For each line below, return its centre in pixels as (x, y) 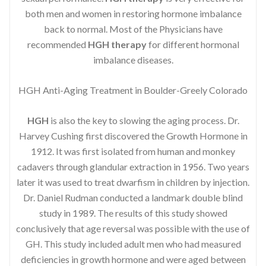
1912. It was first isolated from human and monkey (133, 151)
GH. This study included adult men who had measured (133, 243)
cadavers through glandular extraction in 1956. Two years (133, 166)
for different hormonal (193, 44)
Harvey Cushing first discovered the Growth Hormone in (133, 135)
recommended (57, 44)
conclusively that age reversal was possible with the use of (133, 228)
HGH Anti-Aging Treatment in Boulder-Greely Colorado (133, 90)
